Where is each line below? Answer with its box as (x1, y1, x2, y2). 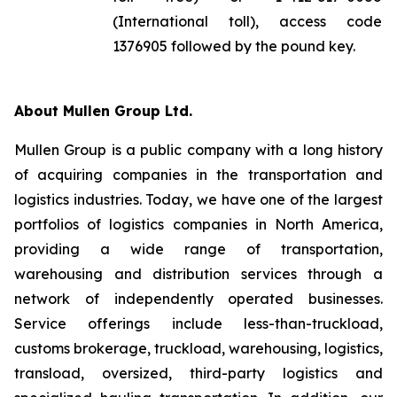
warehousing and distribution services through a (14, 265, 383, 283)
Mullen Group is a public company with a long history (14, 141, 383, 159)
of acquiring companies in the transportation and (14, 166, 383, 183)
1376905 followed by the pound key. (113, 37, 355, 55)
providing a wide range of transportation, (14, 240, 383, 258)
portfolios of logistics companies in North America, (14, 215, 383, 233)
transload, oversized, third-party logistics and (14, 364, 383, 382)
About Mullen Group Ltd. (14, 102, 192, 120)
